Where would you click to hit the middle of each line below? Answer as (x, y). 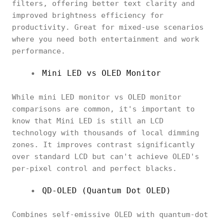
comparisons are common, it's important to (103, 109)
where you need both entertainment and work (106, 39)
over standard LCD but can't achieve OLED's (106, 157)
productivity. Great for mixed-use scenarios (108, 27)
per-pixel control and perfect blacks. (94, 168)
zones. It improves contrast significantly (103, 145)
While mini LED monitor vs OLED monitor (97, 97)
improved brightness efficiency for (88, 15)
